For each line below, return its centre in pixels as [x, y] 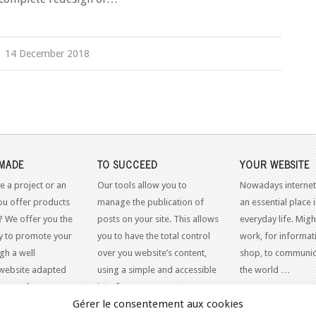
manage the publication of [150, 202]
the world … [265, 269]
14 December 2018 [47, 53]
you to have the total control [153, 236]
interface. [116, 286]
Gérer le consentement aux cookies [158, 304]
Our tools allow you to [142, 185]
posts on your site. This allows [158, 219]
